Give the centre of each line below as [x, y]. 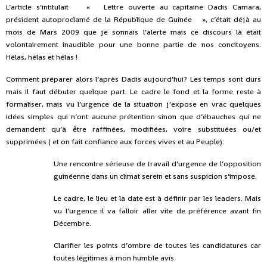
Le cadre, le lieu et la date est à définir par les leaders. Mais [157, 198]
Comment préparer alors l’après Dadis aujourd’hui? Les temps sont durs [133, 79]
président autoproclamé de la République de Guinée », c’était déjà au [133, 20]
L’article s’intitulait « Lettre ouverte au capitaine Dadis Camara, [133, 7]
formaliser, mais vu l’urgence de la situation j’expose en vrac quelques [133, 104]
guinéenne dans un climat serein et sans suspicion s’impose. [155, 176]
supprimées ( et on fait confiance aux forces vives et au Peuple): [115, 142]
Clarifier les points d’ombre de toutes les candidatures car [157, 246]
